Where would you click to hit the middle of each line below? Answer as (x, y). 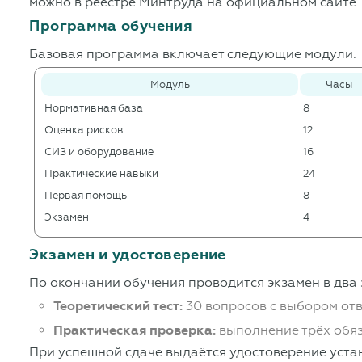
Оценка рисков (84, 130)
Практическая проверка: (135, 331)
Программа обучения (111, 26)
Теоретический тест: (118, 307)
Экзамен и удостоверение (128, 255)
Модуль (170, 85)
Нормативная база (94, 108)
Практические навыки (102, 174)
